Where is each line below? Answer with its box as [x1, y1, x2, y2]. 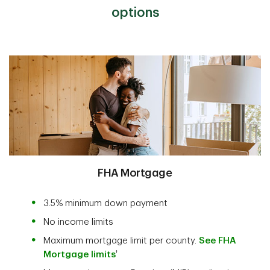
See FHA [198, 236, 236, 245]
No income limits [43, 217, 113, 227]
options [111, 6, 159, 19]
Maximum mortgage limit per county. [43, 236, 199, 245]
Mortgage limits [43, 250, 116, 259]
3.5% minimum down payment [43, 198, 168, 208]
